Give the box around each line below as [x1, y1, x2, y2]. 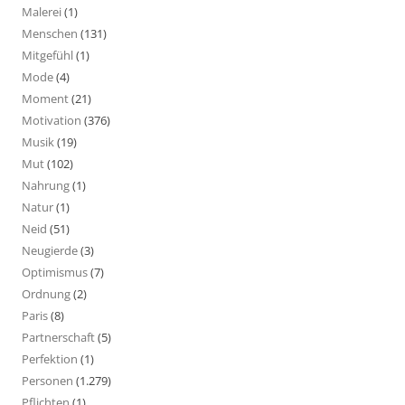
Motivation [22, 111, 81, 128]
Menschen [22, 24, 78, 42]
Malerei [22, 3, 61, 20]
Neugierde [22, 241, 78, 259]
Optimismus [22, 263, 88, 280]
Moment [22, 89, 69, 107]
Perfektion [22, 350, 78, 367]
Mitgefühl [22, 46, 73, 63]
